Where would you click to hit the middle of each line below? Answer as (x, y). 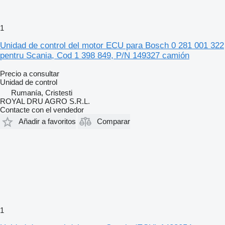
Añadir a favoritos (47, 122)
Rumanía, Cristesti (42, 92)
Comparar (114, 122)
